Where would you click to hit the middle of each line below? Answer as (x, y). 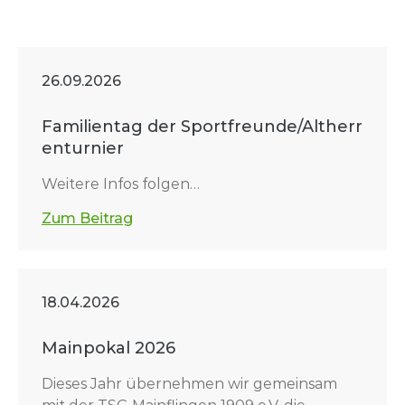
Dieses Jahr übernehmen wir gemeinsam (189, 384)
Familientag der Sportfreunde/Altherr (202, 127)
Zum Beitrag (87, 218)
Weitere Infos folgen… (121, 184)
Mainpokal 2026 (108, 348)
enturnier (83, 148)
